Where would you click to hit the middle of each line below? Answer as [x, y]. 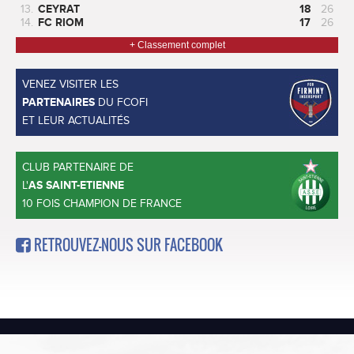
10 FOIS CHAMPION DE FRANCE [102, 203]
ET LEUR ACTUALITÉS [76, 121]
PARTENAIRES [58, 102]
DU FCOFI [121, 102]
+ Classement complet [177, 45]
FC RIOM [61, 23]
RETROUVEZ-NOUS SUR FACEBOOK [127, 245]
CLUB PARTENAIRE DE [78, 167]
